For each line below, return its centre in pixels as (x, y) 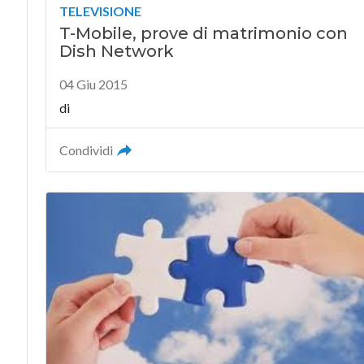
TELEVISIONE (100, 11)
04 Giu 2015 (93, 84)
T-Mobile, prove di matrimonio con (203, 34)
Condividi (86, 150)
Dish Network (116, 52)
